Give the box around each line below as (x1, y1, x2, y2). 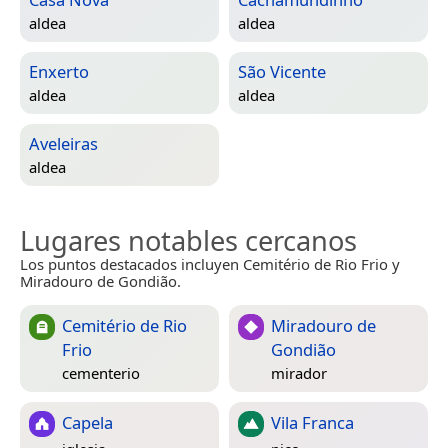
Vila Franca (271, 411, 354, 435)
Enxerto (29, 60, 89, 84)
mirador (271, 362, 327, 383)
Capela (62, 411, 113, 435)
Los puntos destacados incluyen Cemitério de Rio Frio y (20, 254, 400, 275)
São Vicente (238, 60, 326, 84)
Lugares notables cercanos (20, 222, 357, 260)
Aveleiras (29, 132, 98, 156)
